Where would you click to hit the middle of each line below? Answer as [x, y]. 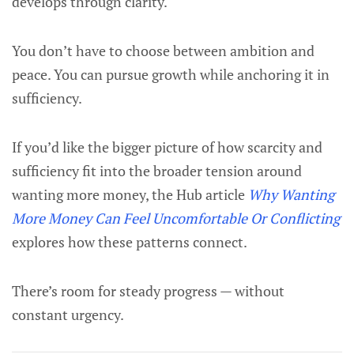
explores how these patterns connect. [130, 242]
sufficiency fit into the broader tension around [157, 171]
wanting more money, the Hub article [130, 194]
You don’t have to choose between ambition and [163, 51]
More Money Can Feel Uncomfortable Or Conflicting [176, 218]
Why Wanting [291, 194]
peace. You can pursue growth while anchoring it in [171, 74]
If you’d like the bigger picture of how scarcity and [167, 147]
